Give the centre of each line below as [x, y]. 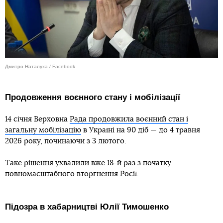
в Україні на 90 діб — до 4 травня [141, 130]
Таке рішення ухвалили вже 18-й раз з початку [88, 163]
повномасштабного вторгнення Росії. [72, 174]
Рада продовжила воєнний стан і [129, 119]
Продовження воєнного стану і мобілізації [93, 97]
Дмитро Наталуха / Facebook [40, 66]
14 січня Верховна [37, 119]
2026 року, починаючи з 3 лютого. [66, 141]
